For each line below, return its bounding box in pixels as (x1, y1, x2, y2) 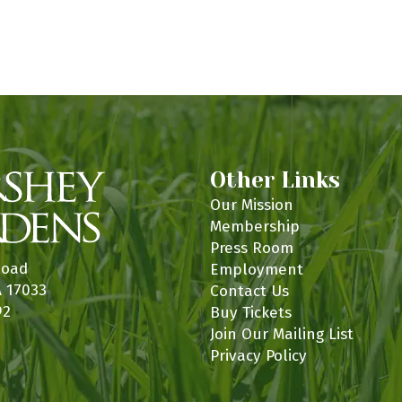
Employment (210, 259, 303, 279)
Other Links (210, 167, 340, 193)
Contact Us (210, 281, 289, 301)
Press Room (210, 238, 293, 258)
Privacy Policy (210, 345, 307, 365)
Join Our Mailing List (210, 324, 354, 344)
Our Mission (210, 195, 293, 214)
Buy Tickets (210, 302, 292, 322)
